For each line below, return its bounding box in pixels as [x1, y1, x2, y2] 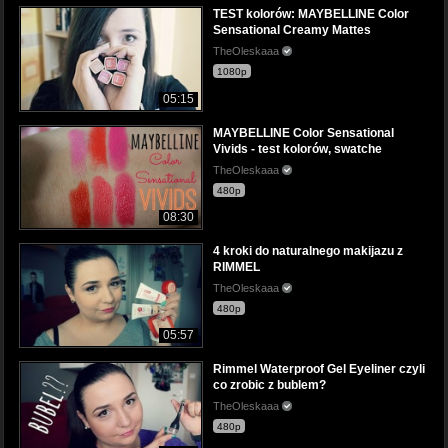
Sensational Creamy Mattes [213, 23, 371, 38]
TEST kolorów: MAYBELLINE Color [213, 7, 409, 22]
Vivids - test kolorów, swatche [213, 141, 382, 156]
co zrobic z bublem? [213, 377, 326, 392]
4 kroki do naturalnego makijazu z [213, 243, 403, 258]
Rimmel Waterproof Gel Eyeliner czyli [213, 361, 425, 376]
